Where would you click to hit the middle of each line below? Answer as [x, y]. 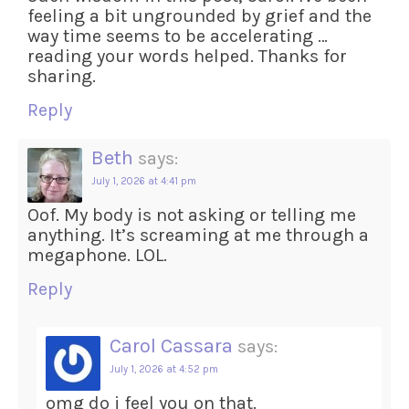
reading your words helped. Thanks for [187, 56]
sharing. [62, 76]
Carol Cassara [171, 346]
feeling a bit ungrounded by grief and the [199, 16]
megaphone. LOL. [97, 255]
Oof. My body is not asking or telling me [192, 215]
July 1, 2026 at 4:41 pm [144, 181]
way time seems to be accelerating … [178, 36]
